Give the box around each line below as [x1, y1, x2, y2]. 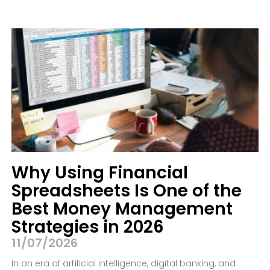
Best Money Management [11, 197, 233, 221]
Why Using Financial [11, 161, 188, 185]
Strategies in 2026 [11, 215, 164, 239]
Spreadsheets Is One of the [11, 179, 242, 203]
